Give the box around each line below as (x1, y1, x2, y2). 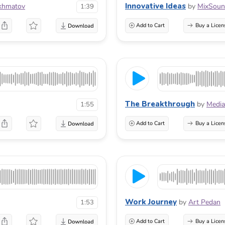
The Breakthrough (125, 99, 195, 109)
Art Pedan (188, 197, 220, 207)
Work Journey (125, 197, 177, 207)
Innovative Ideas (125, 1, 186, 12)
